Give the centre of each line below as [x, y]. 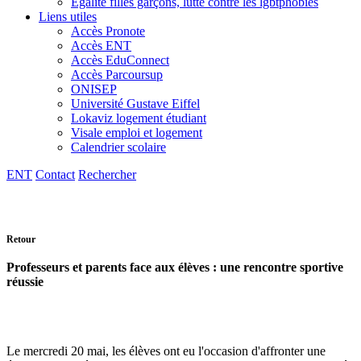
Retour [21, 240]
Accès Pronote [108, 31]
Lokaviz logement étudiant [139, 118]
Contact [55, 174]
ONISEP [94, 89]
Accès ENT [101, 46]
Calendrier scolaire [118, 147]
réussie [25, 282]
